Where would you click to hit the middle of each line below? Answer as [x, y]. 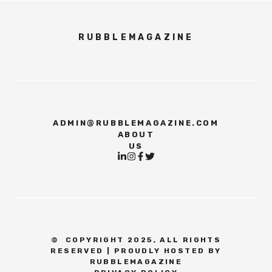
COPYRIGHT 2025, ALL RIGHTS [142, 240]
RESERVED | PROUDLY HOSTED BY [136, 251]
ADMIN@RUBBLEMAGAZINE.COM [136, 123]
